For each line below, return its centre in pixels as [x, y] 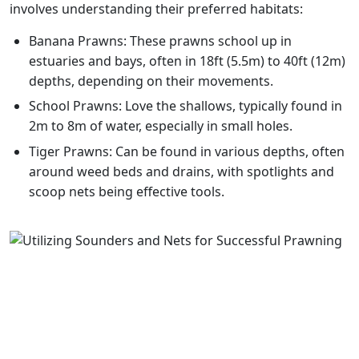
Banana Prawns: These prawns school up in [160, 40]
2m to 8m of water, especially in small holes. [161, 126]
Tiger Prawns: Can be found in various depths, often [187, 151]
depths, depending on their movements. [151, 81]
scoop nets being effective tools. [127, 191]
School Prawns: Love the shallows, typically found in [186, 106]
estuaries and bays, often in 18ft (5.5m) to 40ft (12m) [187, 61]
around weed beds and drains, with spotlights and [182, 171]
